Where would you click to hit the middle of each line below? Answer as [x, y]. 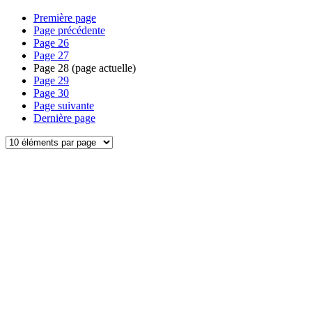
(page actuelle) [102, 68]
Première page [65, 18]
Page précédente [69, 30]
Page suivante [64, 106]
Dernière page [64, 118]
